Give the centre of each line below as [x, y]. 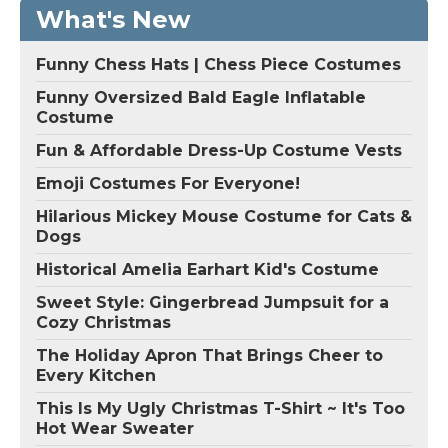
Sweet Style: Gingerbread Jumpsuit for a [212, 302]
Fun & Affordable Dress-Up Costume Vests [219, 150]
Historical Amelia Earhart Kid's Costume [207, 269]
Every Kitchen [96, 375]
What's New [113, 19]
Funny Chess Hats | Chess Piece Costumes [218, 64]
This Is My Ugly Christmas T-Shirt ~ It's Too [220, 408]
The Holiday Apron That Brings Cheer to [209, 355]
